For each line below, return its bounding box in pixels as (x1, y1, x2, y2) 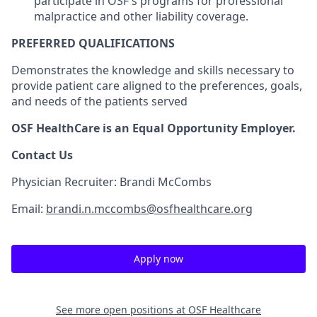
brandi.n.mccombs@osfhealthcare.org (46, 201, 253, 217)
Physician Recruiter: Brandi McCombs (11, 174, 212, 190)
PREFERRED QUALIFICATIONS (11, 35, 175, 51)
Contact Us (11, 147, 73, 163)
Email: (11, 201, 46, 217)
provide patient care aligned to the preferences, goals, (11, 78, 302, 93)
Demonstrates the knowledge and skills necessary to (11, 62, 294, 78)
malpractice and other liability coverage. (34, 8, 248, 24)
